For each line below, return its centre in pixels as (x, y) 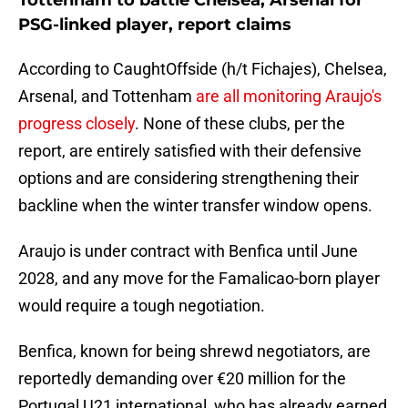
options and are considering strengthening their (189, 178)
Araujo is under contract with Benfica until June (188, 251)
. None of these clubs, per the (240, 124)
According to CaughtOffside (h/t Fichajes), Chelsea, (203, 69)
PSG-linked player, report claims (155, 25)
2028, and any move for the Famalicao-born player (199, 279)
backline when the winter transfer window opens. (195, 206)
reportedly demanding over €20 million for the (182, 379)
